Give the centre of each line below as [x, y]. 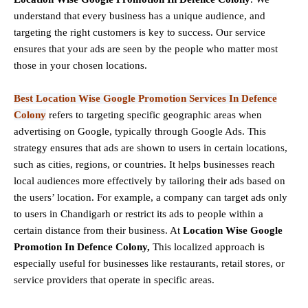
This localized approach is [209, 247]
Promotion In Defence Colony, [83, 247]
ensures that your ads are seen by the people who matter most [146, 49]
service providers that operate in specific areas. [114, 280]
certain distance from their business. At [98, 231]
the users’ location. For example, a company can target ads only [151, 198]
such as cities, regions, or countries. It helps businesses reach [144, 165]
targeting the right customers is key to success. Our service [140, 33]
